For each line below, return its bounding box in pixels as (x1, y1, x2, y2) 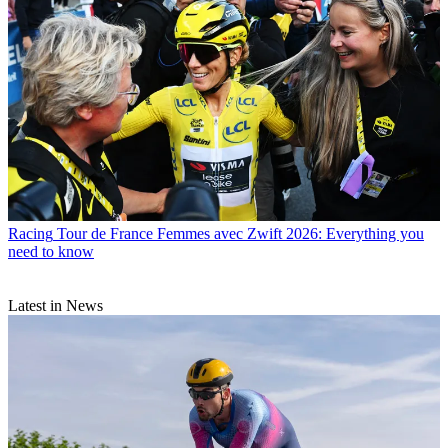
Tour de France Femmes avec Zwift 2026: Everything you (57, 224, 424, 242)
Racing (8, 224, 53, 242)
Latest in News (8, 296, 103, 314)
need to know (8, 242, 94, 260)
